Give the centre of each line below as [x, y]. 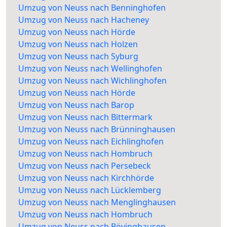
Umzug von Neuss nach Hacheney [84, 20]
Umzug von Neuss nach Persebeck [85, 166]
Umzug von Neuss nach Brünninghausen [97, 129]
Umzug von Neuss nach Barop [76, 105]
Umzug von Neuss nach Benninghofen [92, 8]
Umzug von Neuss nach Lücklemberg [90, 190]
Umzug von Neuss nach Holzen [78, 44]
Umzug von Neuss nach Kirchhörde [86, 178]
